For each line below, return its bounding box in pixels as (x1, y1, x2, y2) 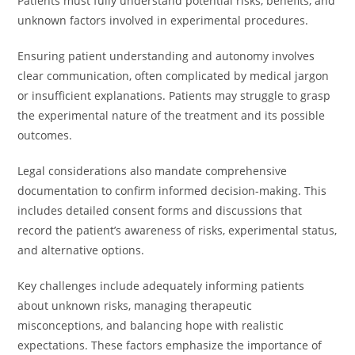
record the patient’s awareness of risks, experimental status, (17, 223, 338, 238)
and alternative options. (17, 242, 145, 258)
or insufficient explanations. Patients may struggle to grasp (17, 88, 331, 103)
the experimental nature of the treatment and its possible (17, 108, 326, 123)
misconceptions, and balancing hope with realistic (17, 318, 284, 333)
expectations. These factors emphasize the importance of (17, 338, 323, 353)
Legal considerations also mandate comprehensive (17, 163, 288, 178)
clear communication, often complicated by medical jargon (17, 68, 330, 83)
